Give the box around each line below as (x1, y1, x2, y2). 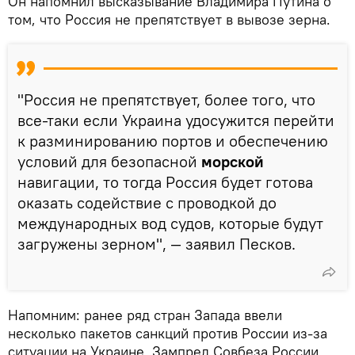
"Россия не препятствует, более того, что (17, 89, 315, 109)
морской (201, 151, 264, 171)
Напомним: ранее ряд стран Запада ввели (8, 305, 282, 324)
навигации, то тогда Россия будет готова (17, 171, 313, 192)
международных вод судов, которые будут (17, 212, 323, 233)
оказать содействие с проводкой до (17, 192, 277, 212)
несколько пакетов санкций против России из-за (8, 323, 327, 342)
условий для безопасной (17, 151, 201, 171)
